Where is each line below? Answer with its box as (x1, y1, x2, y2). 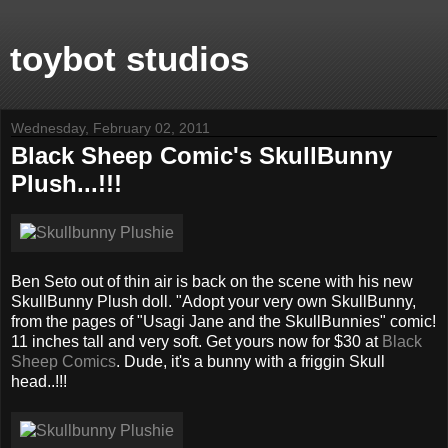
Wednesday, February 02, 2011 (11, 120, 210, 136)
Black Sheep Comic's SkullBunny (11, 142, 392, 169)
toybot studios (10, 40, 249, 78)
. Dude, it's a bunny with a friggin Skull (116, 352, 385, 370)
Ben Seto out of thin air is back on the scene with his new (11, 272, 413, 290)
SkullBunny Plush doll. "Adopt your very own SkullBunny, (11, 292, 416, 310)
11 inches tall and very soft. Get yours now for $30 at (11, 332, 382, 350)
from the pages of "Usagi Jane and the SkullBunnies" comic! (11, 312, 436, 330)
